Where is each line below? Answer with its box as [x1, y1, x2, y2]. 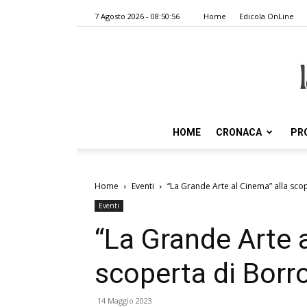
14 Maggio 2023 [97, 295, 152, 306]
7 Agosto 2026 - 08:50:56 [95, 11, 180, 21]
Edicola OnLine [239, 11, 294, 21]
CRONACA [216, 127, 262, 138]
